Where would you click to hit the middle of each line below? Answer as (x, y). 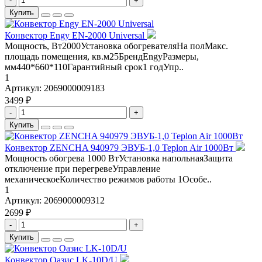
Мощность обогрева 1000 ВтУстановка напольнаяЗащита (119, 158)
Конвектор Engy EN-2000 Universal (76, 36)
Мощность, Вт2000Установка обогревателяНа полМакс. (116, 46)
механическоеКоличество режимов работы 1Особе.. (108, 180)
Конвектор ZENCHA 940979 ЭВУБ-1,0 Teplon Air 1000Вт (120, 148)
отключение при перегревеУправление (82, 169)
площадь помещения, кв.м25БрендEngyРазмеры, (102, 57)
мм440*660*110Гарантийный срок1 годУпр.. (94, 67)
